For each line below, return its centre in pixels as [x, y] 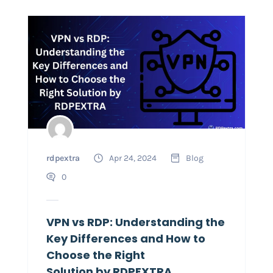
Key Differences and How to [126, 239]
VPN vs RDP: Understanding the [135, 222]
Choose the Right [95, 255]
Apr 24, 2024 [133, 158]
